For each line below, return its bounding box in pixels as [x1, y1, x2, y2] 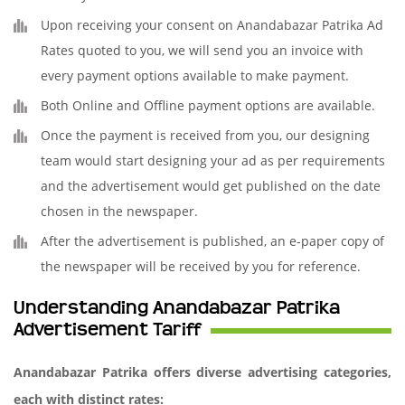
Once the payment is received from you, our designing [41, 127, 370, 144]
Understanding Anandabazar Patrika [14, 297, 340, 319]
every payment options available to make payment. [41, 67, 349, 84]
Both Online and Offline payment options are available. [41, 97, 375, 114]
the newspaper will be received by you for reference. [41, 258, 361, 275]
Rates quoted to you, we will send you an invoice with [41, 42, 363, 59]
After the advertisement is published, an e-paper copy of [41, 232, 384, 250]
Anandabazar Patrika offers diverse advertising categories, [14, 363, 391, 381]
